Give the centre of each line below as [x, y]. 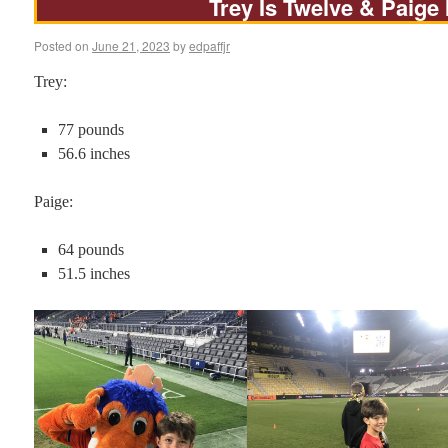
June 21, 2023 [131, 45]
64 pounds [91, 249]
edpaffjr [209, 45]
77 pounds [91, 129]
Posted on [61, 45]
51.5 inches [94, 273]
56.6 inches [94, 153]
